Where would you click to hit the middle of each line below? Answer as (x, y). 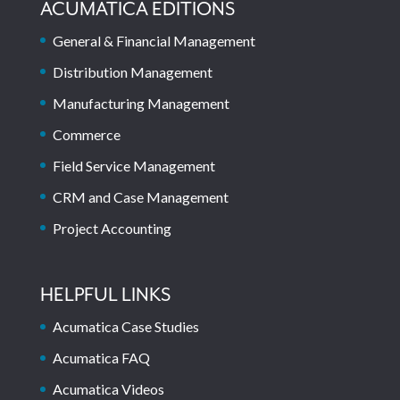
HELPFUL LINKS (105, 295)
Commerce (86, 134)
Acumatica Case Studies (125, 327)
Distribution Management (132, 71)
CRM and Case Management (140, 196)
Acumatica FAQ (101, 358)
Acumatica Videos (108, 389)
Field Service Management (133, 165)
